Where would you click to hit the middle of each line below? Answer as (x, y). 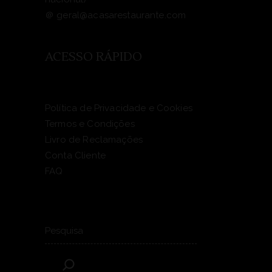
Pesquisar (65, 219)
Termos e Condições (90, 124)
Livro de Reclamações (94, 139)
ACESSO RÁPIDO (93, 57)
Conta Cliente (75, 155)
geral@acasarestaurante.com (121, 15)
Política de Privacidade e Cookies (119, 108)
